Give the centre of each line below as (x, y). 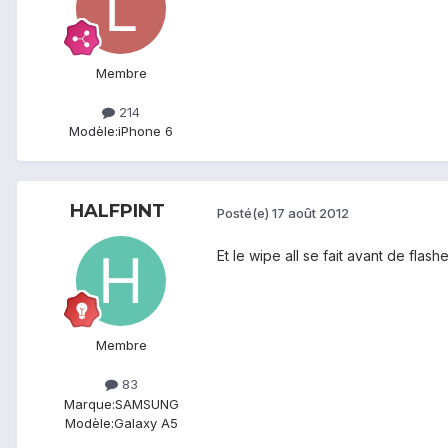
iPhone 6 (145, 131)
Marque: (89, 403)
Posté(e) (244, 212)
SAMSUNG (146, 403)
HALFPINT (117, 211)
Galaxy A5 (145, 422)
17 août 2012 (310, 212)
